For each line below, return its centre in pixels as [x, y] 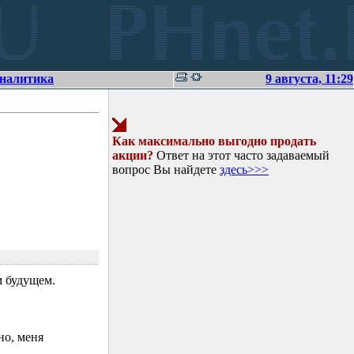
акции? [133, 155]
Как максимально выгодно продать [214, 141]
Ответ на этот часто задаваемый [241, 155]
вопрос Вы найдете [166, 169]
